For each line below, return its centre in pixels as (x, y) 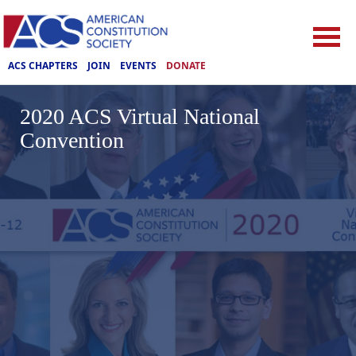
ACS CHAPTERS (43, 65)
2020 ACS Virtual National (140, 116)
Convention (72, 140)
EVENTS (138, 65)
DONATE (186, 65)
